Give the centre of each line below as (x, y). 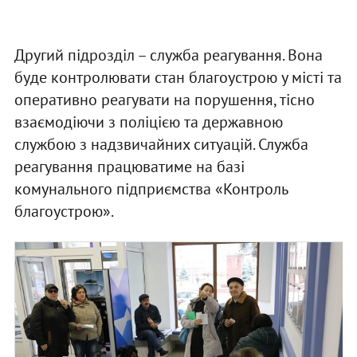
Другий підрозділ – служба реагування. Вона (168, 55)
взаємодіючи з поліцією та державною (148, 122)
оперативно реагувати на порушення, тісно (164, 99)
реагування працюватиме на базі (129, 166)
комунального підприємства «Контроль (151, 188)
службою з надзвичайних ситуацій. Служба (161, 144)
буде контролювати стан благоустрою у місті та (178, 77)
